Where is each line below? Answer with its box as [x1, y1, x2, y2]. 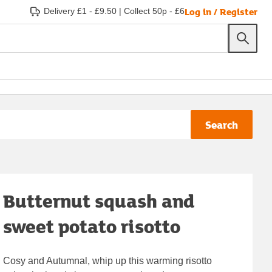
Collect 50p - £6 [124, 6, 185, 16]
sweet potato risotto [3, 212, 181, 239]
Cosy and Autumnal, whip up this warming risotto [3, 255, 212, 266]
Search [205, 117, 238, 132]
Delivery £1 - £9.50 [44, 6, 117, 16]
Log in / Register [185, 4, 257, 18]
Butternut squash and [3, 187, 195, 214]
